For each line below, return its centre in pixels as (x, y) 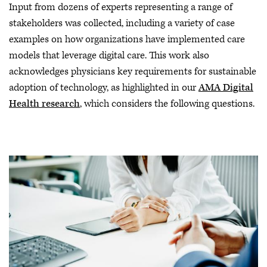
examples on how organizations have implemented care (127, 39)
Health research (44, 103)
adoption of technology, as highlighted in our (104, 87)
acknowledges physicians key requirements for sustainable (133, 71)
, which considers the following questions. (167, 103)
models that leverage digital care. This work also (109, 55)
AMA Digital (226, 87)
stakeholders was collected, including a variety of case (122, 23)
